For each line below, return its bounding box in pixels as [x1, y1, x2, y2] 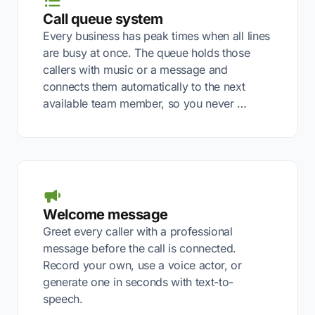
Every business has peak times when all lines [43, 29, 270, 43]
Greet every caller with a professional [43, 224, 233, 238]
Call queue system [43, 11, 163, 27]
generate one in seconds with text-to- [43, 275, 234, 289]
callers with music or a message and [43, 63, 228, 77]
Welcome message [43, 206, 168, 223]
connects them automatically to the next [43, 79, 245, 94]
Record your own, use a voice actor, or [43, 258, 242, 272]
